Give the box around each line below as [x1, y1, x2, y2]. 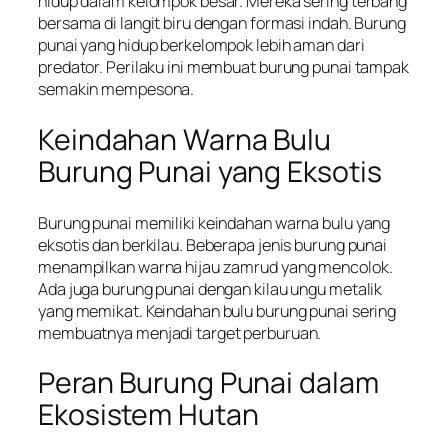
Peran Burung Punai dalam [38, 363, 379, 403]
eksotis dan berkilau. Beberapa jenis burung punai [38, 233, 388, 256]
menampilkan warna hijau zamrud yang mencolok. [38, 255, 393, 278]
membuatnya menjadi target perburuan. [38, 321, 322, 344]
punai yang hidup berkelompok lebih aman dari [38, 34, 365, 57]
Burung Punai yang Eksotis [38, 151, 382, 191]
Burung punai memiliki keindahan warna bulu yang [38, 211, 391, 234]
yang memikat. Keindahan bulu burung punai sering [38, 299, 397, 322]
